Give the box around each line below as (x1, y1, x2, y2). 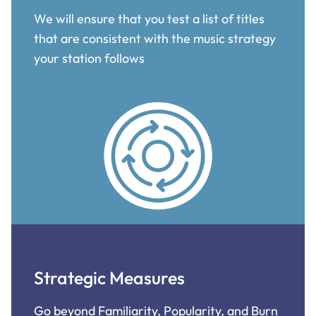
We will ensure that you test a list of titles (34, 10, 265, 27)
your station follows (34, 49, 145, 66)
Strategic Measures (34, 267, 185, 290)
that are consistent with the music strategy (34, 30, 276, 47)
